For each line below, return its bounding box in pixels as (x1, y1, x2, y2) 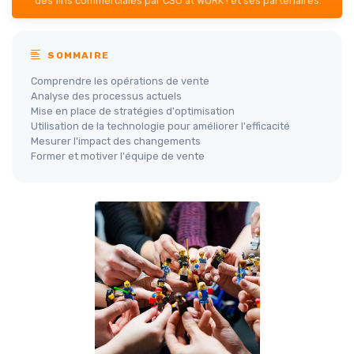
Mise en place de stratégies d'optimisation (31, 105, 235, 117)
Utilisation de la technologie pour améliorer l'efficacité (31, 120, 290, 132)
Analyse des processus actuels (31, 90, 182, 102)
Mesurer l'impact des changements (31, 135, 201, 147)
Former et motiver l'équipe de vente (31, 150, 205, 162)
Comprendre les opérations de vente (31, 75, 209, 87)
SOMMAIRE (44, 50, 110, 61)
